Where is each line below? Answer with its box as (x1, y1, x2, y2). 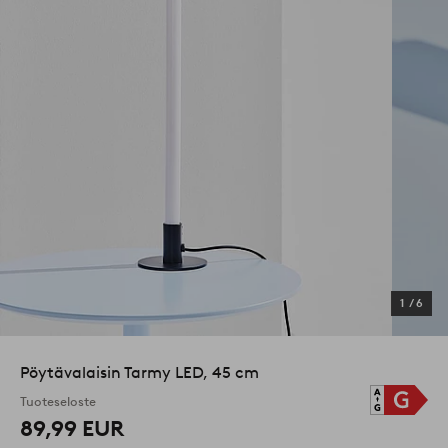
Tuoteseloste (20, 393, 96, 409)
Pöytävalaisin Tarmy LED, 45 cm (20, 363, 259, 383)
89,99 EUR (20, 415, 124, 443)
